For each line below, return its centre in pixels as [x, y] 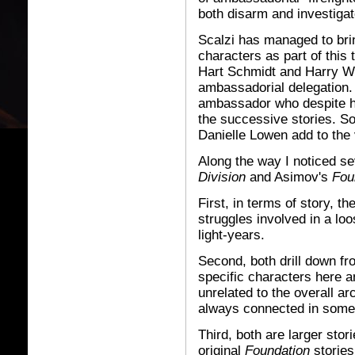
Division [222, 177]
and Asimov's [289, 177]
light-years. [231, 235]
